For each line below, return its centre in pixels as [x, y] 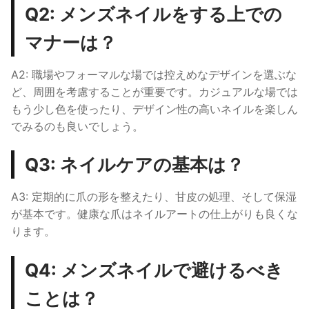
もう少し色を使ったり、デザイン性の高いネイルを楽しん [154, 109]
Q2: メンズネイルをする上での [153, 14]
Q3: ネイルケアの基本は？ [134, 165]
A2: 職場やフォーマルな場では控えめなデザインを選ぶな [154, 74]
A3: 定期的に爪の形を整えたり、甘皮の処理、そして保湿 [154, 197]
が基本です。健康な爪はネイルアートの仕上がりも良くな [154, 214]
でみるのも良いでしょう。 [77, 126]
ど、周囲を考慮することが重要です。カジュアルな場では [154, 91]
